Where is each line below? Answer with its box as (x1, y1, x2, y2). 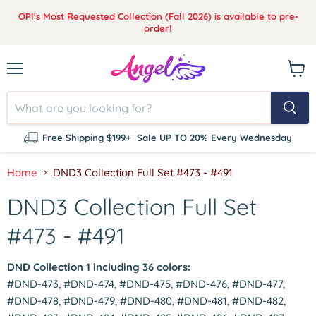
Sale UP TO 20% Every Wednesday (137, 131, 292, 143)
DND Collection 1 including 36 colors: (7, 260, 190, 274)
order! (144, 23, 172, 34)
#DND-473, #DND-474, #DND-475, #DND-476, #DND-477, (7, 277, 285, 291)
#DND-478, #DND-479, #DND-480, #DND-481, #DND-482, (7, 294, 286, 308)
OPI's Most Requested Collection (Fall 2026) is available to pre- (18, 11, 298, 22)
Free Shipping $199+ (42, 131, 131, 143)
